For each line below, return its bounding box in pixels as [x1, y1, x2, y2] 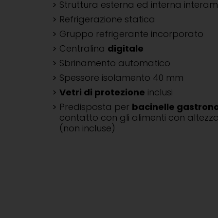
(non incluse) [59, 122, 115, 134]
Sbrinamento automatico [59, 57, 170, 69]
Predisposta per [59, 101, 132, 113]
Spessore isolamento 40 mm [59, 72, 183, 84]
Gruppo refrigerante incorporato [59, 28, 203, 40]
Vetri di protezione [59, 86, 145, 98]
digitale [108, 42, 144, 54]
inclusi [145, 86, 173, 98]
